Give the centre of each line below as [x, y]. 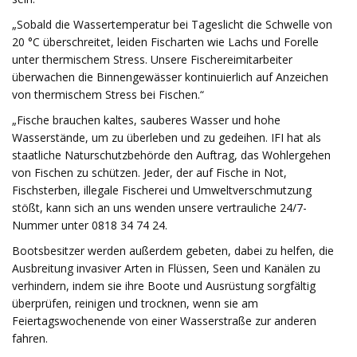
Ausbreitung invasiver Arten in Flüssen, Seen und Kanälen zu [166, 268]
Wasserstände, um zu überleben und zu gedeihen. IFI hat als [167, 137]
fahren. [30, 338]
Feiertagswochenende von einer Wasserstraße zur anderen [164, 321]
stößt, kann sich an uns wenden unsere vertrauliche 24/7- [159, 208]
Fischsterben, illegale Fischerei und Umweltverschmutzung [162, 190]
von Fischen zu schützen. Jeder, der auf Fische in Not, [149, 173]
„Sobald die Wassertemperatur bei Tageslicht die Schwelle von [172, 24]
